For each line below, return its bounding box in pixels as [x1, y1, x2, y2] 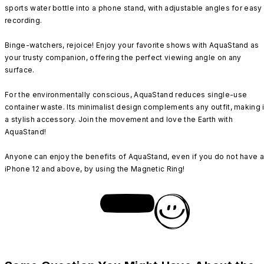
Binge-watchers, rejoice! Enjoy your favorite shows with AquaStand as [5, 41, 259, 49]
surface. [5, 65, 35, 74]
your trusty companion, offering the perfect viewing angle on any [5, 53, 242, 62]
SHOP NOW [106, 199, 149, 207]
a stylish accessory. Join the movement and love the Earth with [5, 115, 233, 124]
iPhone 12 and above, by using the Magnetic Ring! [5, 164, 185, 173]
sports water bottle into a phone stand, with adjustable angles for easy [5, 4, 262, 12]
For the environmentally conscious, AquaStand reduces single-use [5, 90, 247, 99]
